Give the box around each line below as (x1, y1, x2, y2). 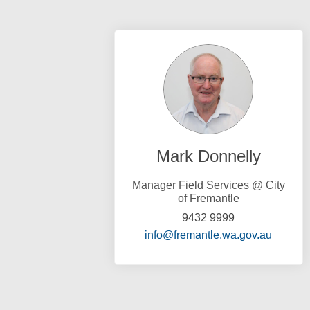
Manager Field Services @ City (131, 179, 285, 192)
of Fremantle (177, 192, 239, 205)
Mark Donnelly (156, 147, 261, 166)
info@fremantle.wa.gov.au (145, 229, 273, 241)
